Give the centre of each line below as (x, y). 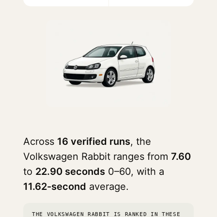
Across (40, 141)
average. (108, 186)
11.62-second (55, 186)
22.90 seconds (70, 171)
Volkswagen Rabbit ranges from (97, 156)
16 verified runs (94, 141)
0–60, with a (135, 171)
